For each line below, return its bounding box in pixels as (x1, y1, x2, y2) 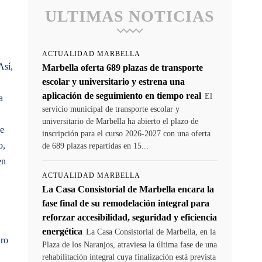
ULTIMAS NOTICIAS (45, 7, 215, 25)
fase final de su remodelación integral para (42, 198, 209, 208)
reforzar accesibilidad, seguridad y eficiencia (42, 212, 217, 222)
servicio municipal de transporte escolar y (42, 105, 180, 113)
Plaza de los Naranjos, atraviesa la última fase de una (42, 240, 217, 249)
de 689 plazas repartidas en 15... (42, 142, 149, 150)
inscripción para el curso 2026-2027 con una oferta (42, 129, 211, 138)
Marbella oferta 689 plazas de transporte (42, 63, 203, 73)
